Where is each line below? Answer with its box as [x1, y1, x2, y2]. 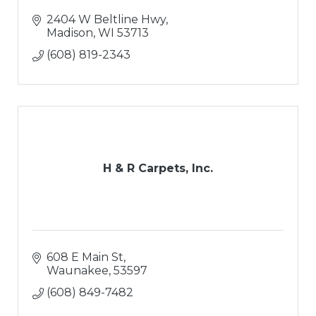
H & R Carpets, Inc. [103, 162, 213, 176]
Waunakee [47, 264, 109, 278]
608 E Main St [47, 250, 123, 265]
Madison [47, 26, 93, 40]
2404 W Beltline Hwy [47, 13, 166, 27]
